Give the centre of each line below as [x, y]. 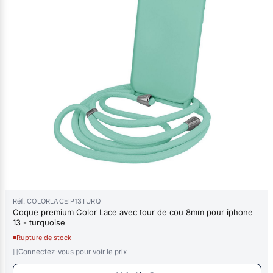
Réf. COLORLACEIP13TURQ [57, 201]
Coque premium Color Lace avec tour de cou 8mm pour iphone [133, 212]
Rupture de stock [44, 237]
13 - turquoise [47, 222]
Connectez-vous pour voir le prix [73, 251]
